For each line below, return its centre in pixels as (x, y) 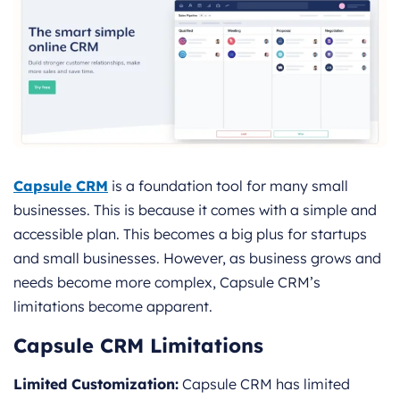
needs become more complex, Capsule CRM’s (167, 282)
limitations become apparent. (113, 306)
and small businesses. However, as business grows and (197, 258)
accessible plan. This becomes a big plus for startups (190, 233)
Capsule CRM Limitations (138, 345)
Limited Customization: (96, 383)
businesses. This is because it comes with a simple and (195, 209)
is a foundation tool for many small (228, 185)
